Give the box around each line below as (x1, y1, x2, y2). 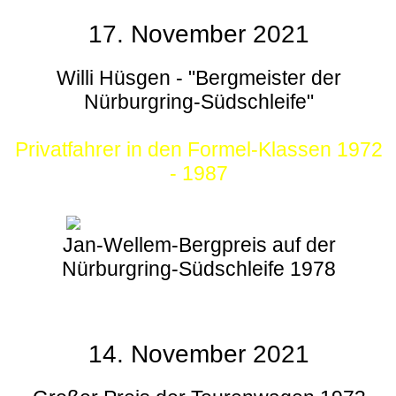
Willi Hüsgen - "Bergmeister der (57, 65, 341, 89)
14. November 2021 (88, 339, 309, 368)
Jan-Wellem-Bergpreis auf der (62, 232, 336, 256)
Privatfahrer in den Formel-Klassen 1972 (15, 137, 383, 161)
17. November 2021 (88, 19, 309, 48)
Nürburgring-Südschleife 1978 (62, 256, 336, 280)
